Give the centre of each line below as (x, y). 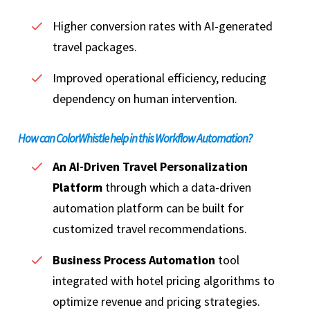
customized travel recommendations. (151, 229)
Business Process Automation (134, 260)
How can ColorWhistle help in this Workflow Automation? (135, 139)
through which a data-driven (177, 188)
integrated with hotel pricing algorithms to (164, 281)
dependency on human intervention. (146, 99)
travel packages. (96, 47)
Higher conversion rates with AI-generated (163, 26)
